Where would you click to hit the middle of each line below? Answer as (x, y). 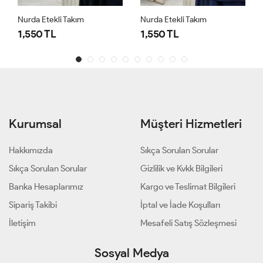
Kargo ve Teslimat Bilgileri (188, 187)
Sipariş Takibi (33, 205)
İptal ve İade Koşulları (180, 205)
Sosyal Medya (131, 253)
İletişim (22, 223)
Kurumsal (35, 124)
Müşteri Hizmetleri (191, 124)
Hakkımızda (31, 151)
